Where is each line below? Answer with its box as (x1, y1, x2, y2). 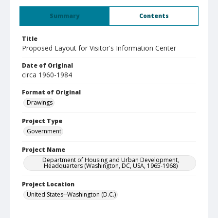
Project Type (22, 117, 62, 125)
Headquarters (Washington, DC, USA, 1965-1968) (43, 162, 178, 170)
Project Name (22, 145, 65, 154)
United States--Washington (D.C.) (27, 190, 116, 199)
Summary (50, 12, 79, 20)
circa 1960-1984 (22, 70, 72, 79)
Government (27, 127, 61, 135)
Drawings (27, 98, 53, 107)
